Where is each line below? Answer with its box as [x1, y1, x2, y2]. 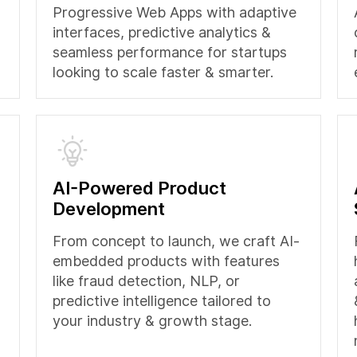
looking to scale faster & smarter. [52, 64, 273, 80]
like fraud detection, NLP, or [52, 273, 240, 289]
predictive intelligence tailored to [52, 292, 271, 309]
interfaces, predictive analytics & [52, 24, 271, 41]
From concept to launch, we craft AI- [52, 233, 300, 249]
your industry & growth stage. [52, 312, 252, 329]
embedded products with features [52, 253, 280, 269]
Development [52, 198, 165, 219]
